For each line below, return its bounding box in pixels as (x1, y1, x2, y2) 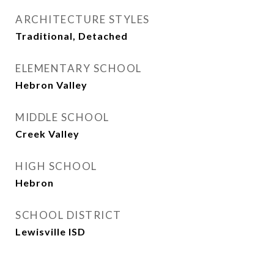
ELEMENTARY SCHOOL (15, 62, 142, 75)
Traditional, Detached (15, 30, 128, 42)
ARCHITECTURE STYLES (15, 13, 150, 26)
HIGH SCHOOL (15, 160, 97, 172)
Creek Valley (15, 128, 80, 139)
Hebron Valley (15, 79, 87, 91)
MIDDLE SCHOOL (15, 111, 109, 124)
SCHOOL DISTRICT (15, 209, 122, 221)
